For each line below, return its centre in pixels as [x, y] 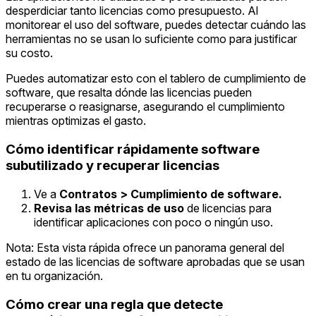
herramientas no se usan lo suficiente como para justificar [151, 39]
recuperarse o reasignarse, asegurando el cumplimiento [145, 107]
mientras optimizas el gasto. [76, 121]
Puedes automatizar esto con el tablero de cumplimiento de [156, 79]
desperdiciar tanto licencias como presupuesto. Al [132, 11]
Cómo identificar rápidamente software [133, 150]
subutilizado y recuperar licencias [113, 166]
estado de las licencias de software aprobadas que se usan [155, 261]
